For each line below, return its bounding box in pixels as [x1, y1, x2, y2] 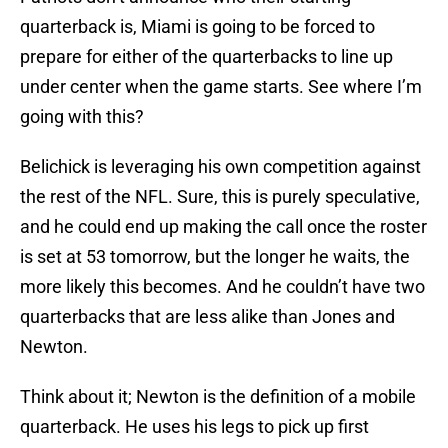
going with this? [20, 106, 144, 128]
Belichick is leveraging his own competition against [20, 156, 421, 178]
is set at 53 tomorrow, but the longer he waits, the [20, 246, 410, 268]
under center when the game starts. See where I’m [20, 76, 422, 98]
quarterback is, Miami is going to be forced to [20, 16, 375, 38]
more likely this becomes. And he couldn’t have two [20, 276, 425, 298]
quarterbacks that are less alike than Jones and [20, 306, 395, 328]
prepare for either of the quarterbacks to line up [20, 46, 393, 68]
